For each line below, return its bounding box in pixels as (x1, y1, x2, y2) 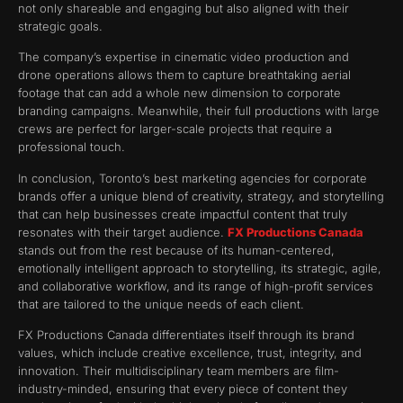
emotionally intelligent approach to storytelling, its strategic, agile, (18, 260, 381, 275)
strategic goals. (18, 18, 103, 33)
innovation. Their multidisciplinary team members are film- (18, 363, 339, 379)
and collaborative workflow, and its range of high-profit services (18, 278, 373, 293)
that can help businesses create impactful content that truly (18, 206, 347, 221)
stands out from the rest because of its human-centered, (18, 242, 335, 257)
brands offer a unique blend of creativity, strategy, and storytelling (18, 188, 384, 203)
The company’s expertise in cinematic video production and (18, 49, 349, 65)
